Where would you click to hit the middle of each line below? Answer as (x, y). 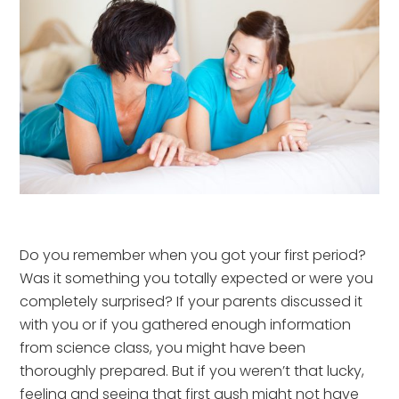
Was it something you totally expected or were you (197, 278)
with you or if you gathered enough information (186, 324)
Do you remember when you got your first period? (193, 255)
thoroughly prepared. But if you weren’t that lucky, (192, 370)
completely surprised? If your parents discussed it (191, 301)
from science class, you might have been (163, 347)
